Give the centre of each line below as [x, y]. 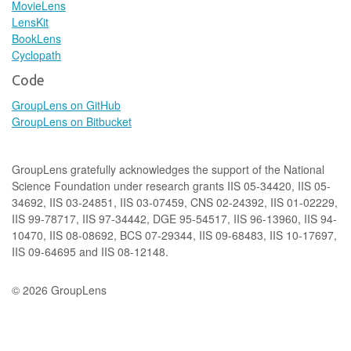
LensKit [30, 22]
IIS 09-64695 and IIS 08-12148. [90, 251]
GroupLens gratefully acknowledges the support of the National [168, 169]
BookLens [36, 38]
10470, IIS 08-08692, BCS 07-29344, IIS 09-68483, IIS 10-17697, [174, 235]
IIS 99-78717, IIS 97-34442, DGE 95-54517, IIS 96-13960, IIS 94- [174, 219]
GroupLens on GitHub [66, 105]
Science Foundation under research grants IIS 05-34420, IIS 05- [171, 186]
